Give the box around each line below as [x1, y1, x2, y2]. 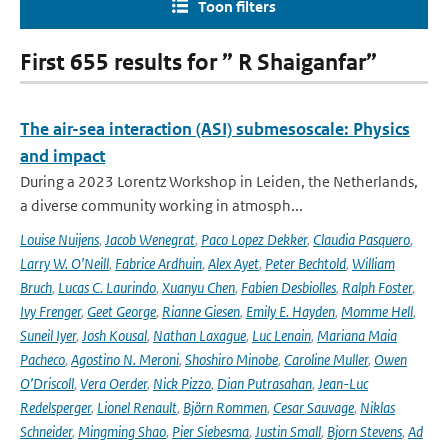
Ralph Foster [342, 278, 412, 297]
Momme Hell [341, 302, 413, 321]
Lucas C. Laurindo [58, 278, 156, 297]
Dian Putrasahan [217, 374, 312, 393]
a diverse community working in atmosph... [20, 196, 303, 215]
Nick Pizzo [153, 374, 211, 393]
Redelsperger [20, 398, 91, 417]
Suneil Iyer [20, 326, 76, 345]
